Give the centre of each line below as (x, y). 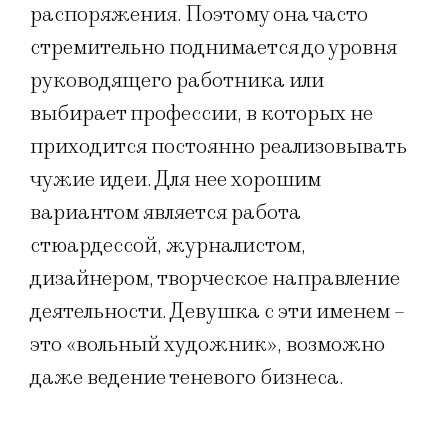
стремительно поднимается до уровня (213, 48)
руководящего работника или (177, 81)
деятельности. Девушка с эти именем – (217, 312)
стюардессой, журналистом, (168, 246)
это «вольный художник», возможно (207, 345)
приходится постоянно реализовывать (218, 147)
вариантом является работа (165, 213)
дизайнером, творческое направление (215, 279)
